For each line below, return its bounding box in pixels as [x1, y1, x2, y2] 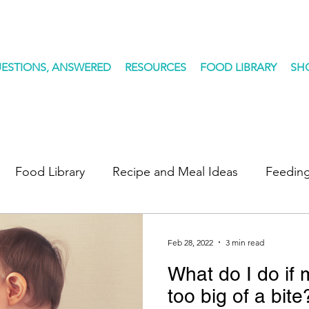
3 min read [226, 237, 264, 248]
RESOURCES [125, 61, 186, 74]
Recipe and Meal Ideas [112, 163, 238, 179]
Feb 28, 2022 [168, 237, 213, 248]
